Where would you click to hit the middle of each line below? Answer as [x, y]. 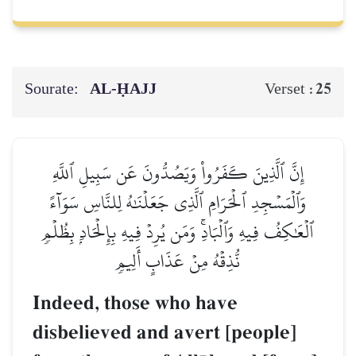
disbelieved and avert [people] [164, 333]
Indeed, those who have [135, 304]
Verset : [290, 89]
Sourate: [53, 89]
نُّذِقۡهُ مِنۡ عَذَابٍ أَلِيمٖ [178, 261]
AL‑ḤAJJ [125, 89]
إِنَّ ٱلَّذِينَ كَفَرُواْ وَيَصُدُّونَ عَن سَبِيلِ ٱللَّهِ [178, 173]
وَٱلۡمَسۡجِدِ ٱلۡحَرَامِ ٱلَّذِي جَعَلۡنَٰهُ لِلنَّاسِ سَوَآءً [178, 203]
